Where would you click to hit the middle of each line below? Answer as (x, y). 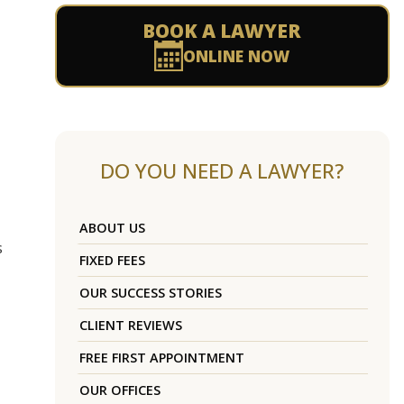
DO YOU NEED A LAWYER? (222, 171)
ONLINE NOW (237, 56)
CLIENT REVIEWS (130, 326)
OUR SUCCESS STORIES (150, 293)
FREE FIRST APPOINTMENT (161, 358)
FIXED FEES (112, 261)
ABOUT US (112, 228)
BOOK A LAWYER (222, 31)
